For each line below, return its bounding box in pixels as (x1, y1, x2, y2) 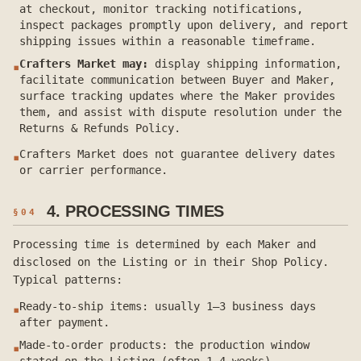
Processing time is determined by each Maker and (13, 238, 316, 251)
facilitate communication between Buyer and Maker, (19, 73, 335, 86)
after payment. (19, 316, 110, 329)
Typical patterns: (13, 273, 122, 286)
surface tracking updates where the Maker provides (19, 89, 335, 102)
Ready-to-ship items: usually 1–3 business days (19, 300, 316, 313)
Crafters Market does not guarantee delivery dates (19, 147, 335, 160)
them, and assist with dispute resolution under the (19, 106, 342, 118)
